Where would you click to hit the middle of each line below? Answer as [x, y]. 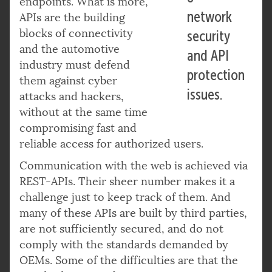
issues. [205, 94]
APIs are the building [72, 17]
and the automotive [70, 49]
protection [216, 75]
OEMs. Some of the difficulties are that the [129, 260]
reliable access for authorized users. [113, 144]
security [209, 36]
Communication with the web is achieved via [134, 165]
